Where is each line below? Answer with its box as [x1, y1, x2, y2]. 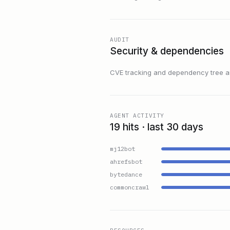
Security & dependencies [110, 45, 224, 57]
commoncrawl [110, 183, 149, 191]
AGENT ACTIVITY [110, 112, 164, 119]
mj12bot [110, 145, 135, 152]
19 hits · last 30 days [110, 121, 203, 133]
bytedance [110, 170, 142, 178]
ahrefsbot [110, 158, 142, 165]
